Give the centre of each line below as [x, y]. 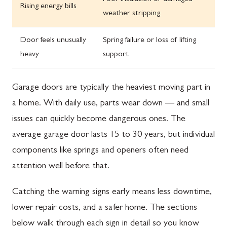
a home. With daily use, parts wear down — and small [111, 104]
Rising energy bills [48, 7]
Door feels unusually [53, 41]
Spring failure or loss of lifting [149, 41]
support [116, 55]
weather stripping [131, 14]
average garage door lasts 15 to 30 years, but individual [113, 135]
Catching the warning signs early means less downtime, [112, 193]
